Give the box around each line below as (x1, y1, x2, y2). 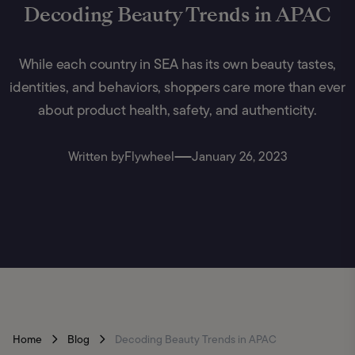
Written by (67, 147, 124, 166)
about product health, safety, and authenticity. (38, 100, 317, 121)
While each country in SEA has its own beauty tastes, (18, 54, 337, 75)
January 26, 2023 (191, 147, 288, 166)
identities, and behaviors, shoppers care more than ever (9, 77, 346, 98)
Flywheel (124, 147, 174, 166)
